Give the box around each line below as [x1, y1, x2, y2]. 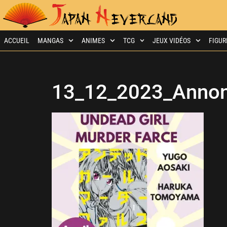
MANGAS [37, 36, 63, 45]
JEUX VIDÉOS [153, 36, 191, 45]
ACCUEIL [4, 36, 29, 45]
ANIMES [81, 36, 105, 45]
